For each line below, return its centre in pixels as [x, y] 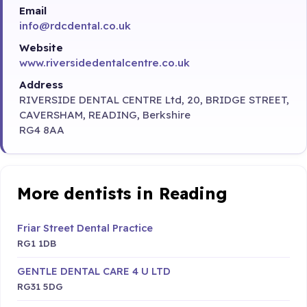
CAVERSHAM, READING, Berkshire [105, 115]
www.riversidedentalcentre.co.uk [105, 62]
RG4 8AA [42, 130]
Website [41, 47]
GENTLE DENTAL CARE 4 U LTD [94, 271]
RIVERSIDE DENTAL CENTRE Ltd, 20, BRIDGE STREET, [154, 100]
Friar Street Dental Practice [85, 228]
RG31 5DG [40, 286]
